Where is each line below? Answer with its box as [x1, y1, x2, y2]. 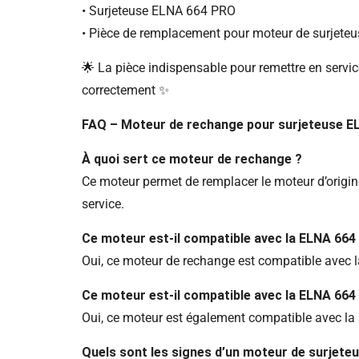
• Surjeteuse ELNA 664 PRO [82, 3, 236, 19]
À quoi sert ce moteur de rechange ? [82, 151, 302, 167]
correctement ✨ [82, 83, 169, 99]
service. [82, 196, 124, 212]
